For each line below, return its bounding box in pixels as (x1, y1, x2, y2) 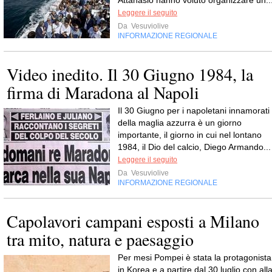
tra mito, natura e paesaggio (7, 227, 194, 251)
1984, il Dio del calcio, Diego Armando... (118, 141, 271, 152)
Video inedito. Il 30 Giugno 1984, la (7, 62, 253, 86)
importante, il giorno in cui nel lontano (118, 129, 262, 140)
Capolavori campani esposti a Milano (7, 209, 259, 233)
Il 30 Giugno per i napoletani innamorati (118, 105, 270, 115)
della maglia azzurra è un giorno (118, 117, 242, 127)
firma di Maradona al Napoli (7, 80, 199, 104)
